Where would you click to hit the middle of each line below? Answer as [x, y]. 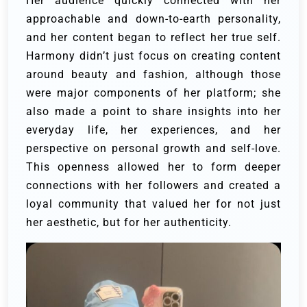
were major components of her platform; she [153, 93]
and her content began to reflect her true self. [153, 38]
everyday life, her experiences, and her [153, 130]
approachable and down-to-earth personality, [153, 19]
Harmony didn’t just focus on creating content [153, 56]
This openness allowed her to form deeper [153, 167]
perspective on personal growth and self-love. [153, 149]
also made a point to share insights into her [153, 112]
